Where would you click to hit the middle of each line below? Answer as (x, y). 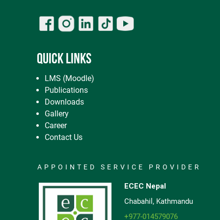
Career (56, 126)
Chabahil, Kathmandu (158, 202)
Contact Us (64, 137)
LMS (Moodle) (69, 79)
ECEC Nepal (145, 186)
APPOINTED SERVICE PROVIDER (119, 167)
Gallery (57, 114)
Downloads (64, 102)
